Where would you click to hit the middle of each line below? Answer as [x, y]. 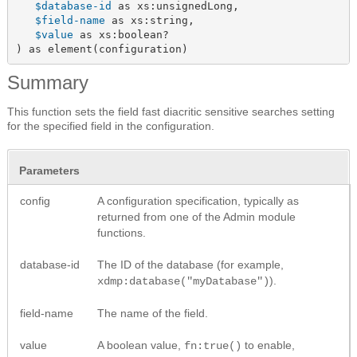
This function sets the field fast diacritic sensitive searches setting [171, 112]
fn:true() [213, 346]
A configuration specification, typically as [198, 201]
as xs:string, [149, 20]
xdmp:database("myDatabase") [183, 282]
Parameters [49, 171]
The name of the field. [153, 314]
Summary [48, 83]
